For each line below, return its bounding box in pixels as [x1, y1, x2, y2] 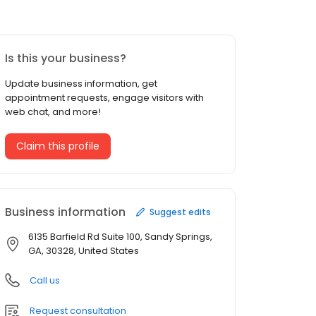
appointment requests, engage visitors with [5, 91, 204, 105]
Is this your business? [5, 50, 126, 67]
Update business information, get [5, 77, 157, 91]
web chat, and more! [5, 105, 101, 119]
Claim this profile [16, 139, 99, 154]
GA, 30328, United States [28, 244, 139, 258]
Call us [30, 274, 60, 288]
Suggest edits [150, 205, 211, 218]
